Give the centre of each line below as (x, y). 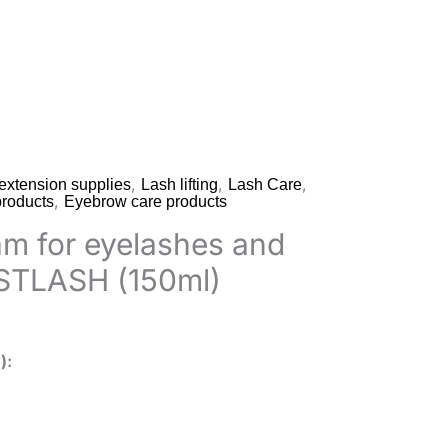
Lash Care (265, 184)
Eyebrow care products (145, 201)
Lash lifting (179, 184)
